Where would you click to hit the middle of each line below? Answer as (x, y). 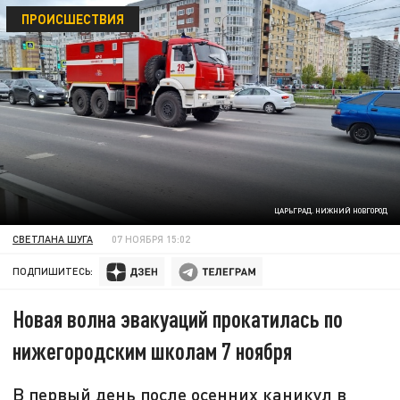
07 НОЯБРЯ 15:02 (151, 238)
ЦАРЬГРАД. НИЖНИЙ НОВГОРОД (330, 211)
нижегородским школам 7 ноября (153, 351)
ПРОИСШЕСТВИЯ (72, 18)
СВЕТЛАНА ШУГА (53, 238)
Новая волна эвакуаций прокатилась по (178, 319)
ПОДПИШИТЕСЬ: (53, 271)
